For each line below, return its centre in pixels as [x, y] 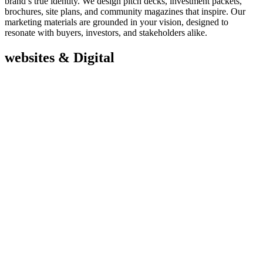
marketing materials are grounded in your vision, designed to [117, 22]
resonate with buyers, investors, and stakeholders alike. [106, 33]
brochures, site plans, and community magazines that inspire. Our [125, 12]
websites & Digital [60, 58]
